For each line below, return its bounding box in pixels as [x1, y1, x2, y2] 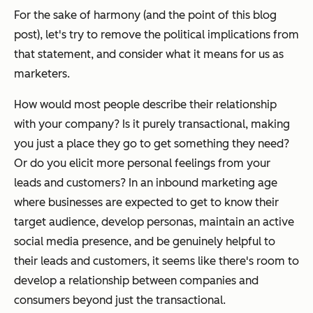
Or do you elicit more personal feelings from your [14, 156, 270, 170]
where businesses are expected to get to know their [14, 196, 279, 209]
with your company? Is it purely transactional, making [14, 117, 290, 131]
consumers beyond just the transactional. [14, 293, 226, 307]
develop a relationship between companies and [14, 274, 259, 287]
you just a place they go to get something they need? [14, 137, 289, 150]
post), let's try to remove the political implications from [14, 28, 299, 41]
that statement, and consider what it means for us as [14, 48, 284, 61]
